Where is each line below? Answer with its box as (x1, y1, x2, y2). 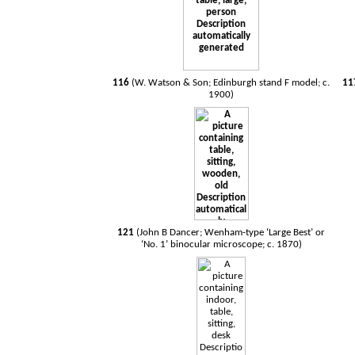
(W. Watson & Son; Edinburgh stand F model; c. (132, 78, 330, 88)
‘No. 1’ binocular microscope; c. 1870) (140, 239, 302, 250)
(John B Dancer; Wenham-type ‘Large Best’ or (136, 227, 326, 238)
